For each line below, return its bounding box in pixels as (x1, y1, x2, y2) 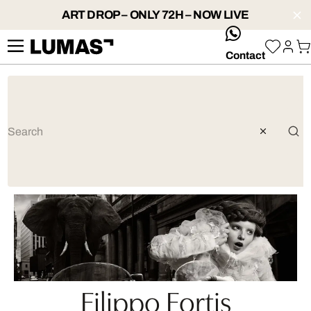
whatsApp (241, 26, 289, 37)
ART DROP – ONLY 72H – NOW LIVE (62, 8, 249, 22)
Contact (226, 49, 265, 61)
